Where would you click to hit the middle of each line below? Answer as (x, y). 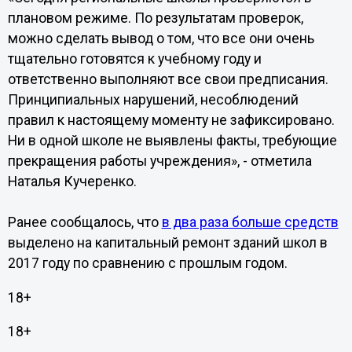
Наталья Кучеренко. (72, 181)
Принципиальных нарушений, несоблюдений (153, 100)
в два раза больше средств (250, 222)
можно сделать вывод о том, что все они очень (161, 38)
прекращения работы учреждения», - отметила (159, 161)
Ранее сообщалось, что (84, 222)
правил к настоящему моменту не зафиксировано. (171, 120)
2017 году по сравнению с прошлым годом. (149, 263)
